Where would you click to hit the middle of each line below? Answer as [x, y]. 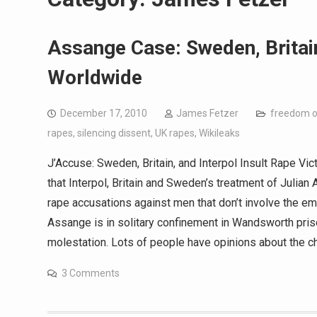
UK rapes [175, 133]
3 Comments [91, 273]
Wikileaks [219, 133]
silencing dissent [114, 133]
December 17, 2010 [104, 113]
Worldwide [95, 77]
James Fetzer [207, 113]
